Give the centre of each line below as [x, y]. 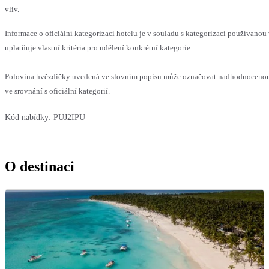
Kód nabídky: [28, 118]
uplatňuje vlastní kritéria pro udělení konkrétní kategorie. [98, 48]
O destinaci [40, 167]
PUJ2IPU [69, 118]
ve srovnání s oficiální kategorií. [57, 91]
